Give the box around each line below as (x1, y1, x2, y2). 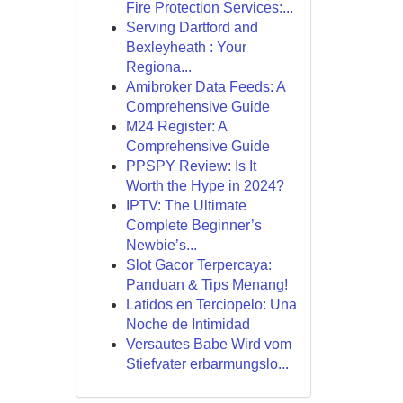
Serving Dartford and (125, 20, 258, 35)
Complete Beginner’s (125, 218, 262, 233)
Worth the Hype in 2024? (125, 178, 284, 193)
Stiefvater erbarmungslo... (125, 356, 289, 372)
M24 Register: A (125, 119, 227, 134)
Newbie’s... (125, 237, 197, 253)
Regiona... (125, 59, 192, 75)
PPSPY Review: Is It (125, 158, 256, 174)
